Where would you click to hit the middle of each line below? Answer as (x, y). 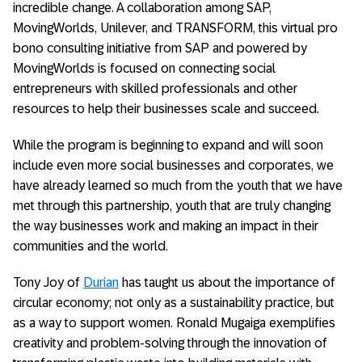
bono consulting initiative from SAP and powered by (160, 48)
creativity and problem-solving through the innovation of (170, 343)
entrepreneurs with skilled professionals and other (155, 88)
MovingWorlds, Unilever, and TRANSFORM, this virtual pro (175, 28)
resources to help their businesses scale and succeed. (166, 109)
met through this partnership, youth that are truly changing (172, 206)
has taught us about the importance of (227, 282)
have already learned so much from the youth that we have (178, 185)
